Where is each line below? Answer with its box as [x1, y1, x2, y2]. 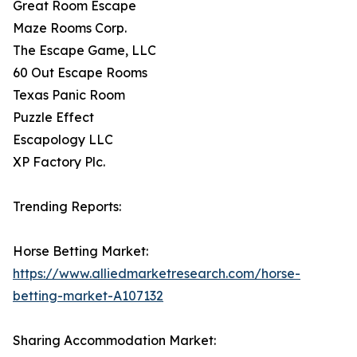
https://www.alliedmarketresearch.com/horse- [13, 265, 300, 282]
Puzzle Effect [13, 109, 94, 126]
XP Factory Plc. [13, 154, 105, 171]
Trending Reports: [13, 198, 121, 215]
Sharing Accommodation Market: [13, 332, 216, 349]
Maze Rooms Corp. [13, 20, 127, 37]
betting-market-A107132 [13, 288, 163, 304]
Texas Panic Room [13, 87, 125, 104]
